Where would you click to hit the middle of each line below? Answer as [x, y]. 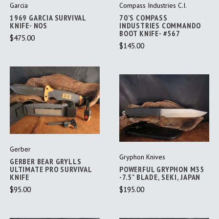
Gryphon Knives [142, 157]
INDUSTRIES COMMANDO [160, 25]
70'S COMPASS [143, 17]
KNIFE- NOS [29, 25]
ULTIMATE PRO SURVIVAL [51, 169]
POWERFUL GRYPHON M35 [162, 169]
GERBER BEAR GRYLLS [46, 161]
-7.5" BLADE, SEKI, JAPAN [160, 177]
